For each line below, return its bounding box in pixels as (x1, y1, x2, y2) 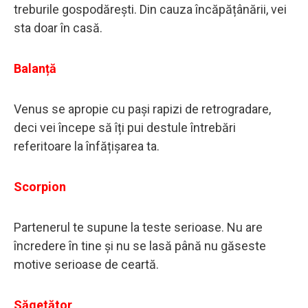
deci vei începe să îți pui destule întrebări (14, 120, 236, 135)
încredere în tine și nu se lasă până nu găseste (14, 238, 266, 253)
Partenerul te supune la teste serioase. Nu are (14, 219, 263, 234)
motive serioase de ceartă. (14, 256, 162, 272)
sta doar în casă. (14, 20, 105, 35)
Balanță (14, 60, 56, 76)
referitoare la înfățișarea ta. (14, 138, 162, 153)
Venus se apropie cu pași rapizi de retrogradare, (14, 101, 271, 116)
